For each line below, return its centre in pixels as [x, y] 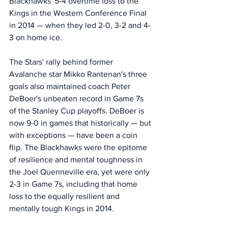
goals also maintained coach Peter [71, 86]
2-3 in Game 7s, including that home [74, 184]
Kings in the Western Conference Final [79, 13]
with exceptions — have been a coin [74, 135]
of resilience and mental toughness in [77, 160]
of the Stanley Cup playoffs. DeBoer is [78, 111]
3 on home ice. [37, 37]
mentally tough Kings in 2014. [63, 208]
